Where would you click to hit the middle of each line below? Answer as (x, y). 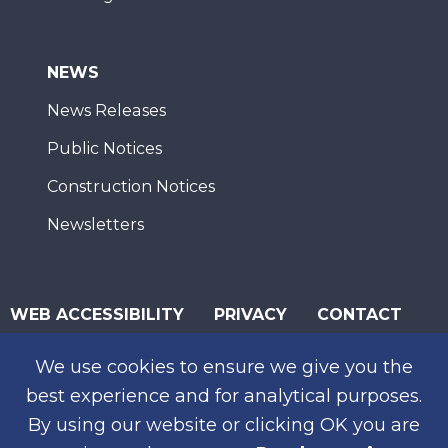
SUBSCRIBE (58, 394)
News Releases (106, 110)
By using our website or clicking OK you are (224, 425)
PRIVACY (250, 314)
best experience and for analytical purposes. (224, 396)
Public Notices (104, 148)
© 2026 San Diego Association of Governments (195, 353)
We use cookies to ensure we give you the (224, 367)
